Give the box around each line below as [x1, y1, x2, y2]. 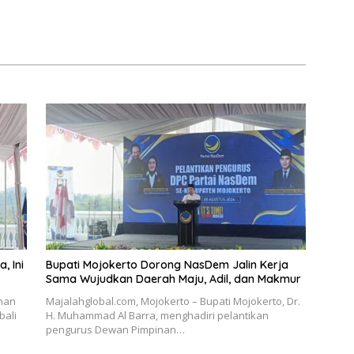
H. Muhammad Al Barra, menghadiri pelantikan [45, 307, 269, 322]
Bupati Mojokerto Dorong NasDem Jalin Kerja [45, 257, 288, 272]
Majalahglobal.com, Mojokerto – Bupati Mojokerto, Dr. [45, 293, 300, 308]
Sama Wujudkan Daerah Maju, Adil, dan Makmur [45, 271, 301, 286]
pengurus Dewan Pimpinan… [45, 322, 185, 337]
